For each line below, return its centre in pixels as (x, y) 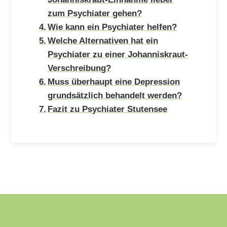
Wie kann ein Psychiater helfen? (112, 27)
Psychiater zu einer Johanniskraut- (118, 54)
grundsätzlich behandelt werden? (115, 95)
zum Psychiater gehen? (95, 13)
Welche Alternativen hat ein (103, 40)
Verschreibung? (80, 68)
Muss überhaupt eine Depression (114, 81)
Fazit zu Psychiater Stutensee (108, 109)
